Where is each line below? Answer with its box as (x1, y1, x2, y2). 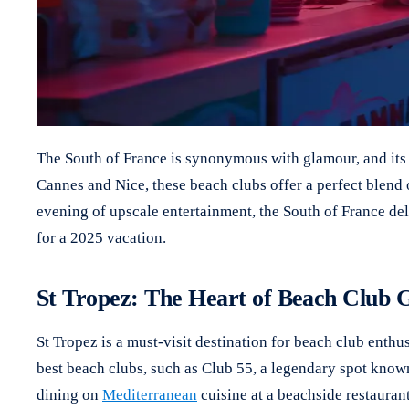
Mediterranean (102, 385, 197, 404)
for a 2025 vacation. (37, 228, 166, 246)
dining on (37, 385, 102, 404)
